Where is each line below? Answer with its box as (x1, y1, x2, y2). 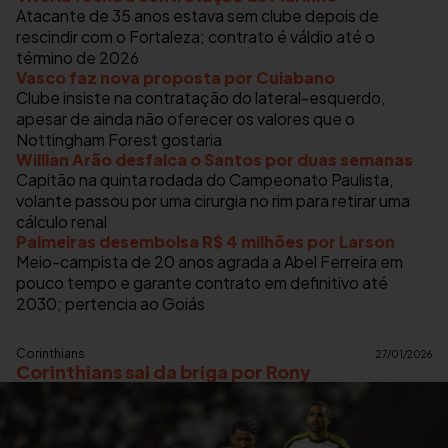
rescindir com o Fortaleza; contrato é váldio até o (16, 26, 375, 48)
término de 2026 (16, 47, 139, 69)
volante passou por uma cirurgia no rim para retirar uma (16, 190, 410, 212)
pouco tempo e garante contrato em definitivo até (16, 272, 388, 294)
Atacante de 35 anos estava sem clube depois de (16, 5, 379, 27)
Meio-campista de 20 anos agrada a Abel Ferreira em (16, 251, 403, 273)
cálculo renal (16, 211, 107, 233)
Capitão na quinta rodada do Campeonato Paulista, (16, 169, 393, 191)
